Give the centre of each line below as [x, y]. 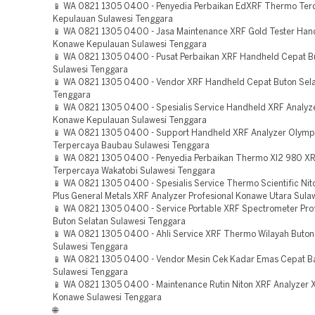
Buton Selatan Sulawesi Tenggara [119, 222]
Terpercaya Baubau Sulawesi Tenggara [131, 146]
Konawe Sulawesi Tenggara [107, 298]
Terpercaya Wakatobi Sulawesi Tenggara [134, 171]
